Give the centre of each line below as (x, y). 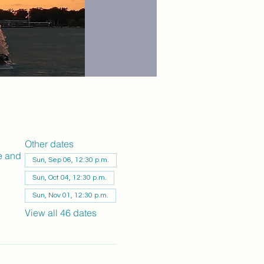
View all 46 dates (60, 213)
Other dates (49, 144)
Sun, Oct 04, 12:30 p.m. (69, 178)
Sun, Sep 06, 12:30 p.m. (70, 160)
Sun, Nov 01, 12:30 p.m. (70, 195)
